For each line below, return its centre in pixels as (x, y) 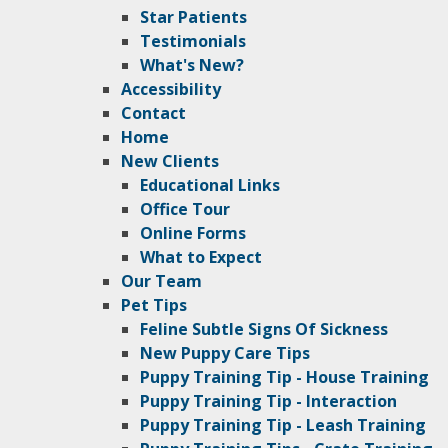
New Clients (170, 161)
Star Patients (194, 17)
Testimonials (193, 41)
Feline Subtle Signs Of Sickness (264, 329)
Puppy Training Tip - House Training (285, 377)
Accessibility (171, 89)
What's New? (192, 65)
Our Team (162, 281)
